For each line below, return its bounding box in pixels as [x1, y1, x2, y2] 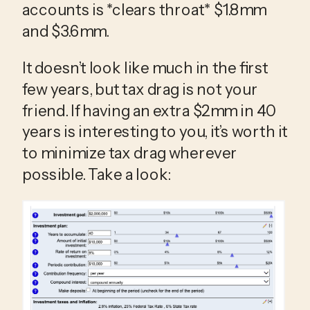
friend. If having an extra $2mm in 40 [22, 100, 276, 120]
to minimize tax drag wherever [22, 143, 237, 163]
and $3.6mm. [22, 21, 112, 41]
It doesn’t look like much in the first [22, 57, 268, 77]
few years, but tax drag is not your [22, 79, 258, 99]
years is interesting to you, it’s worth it [22, 122, 288, 142]
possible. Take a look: [22, 164, 171, 184]
